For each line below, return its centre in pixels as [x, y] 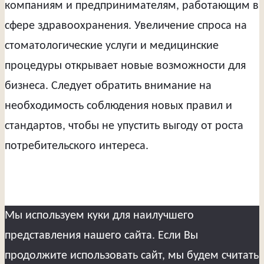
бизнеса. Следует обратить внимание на [108, 86]
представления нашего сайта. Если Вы [101, 236]
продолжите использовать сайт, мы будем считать [132, 256]
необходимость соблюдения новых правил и [118, 106]
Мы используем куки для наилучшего [99, 216]
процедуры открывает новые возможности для [125, 66]
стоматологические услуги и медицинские [112, 46]
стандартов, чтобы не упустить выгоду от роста [124, 126]
